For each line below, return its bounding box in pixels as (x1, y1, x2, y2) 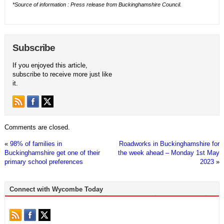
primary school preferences (4, 158, 83, 166)
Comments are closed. (4, 123, 70, 131)
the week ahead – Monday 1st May (118, 149, 220, 157)
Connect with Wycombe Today (9, 185, 103, 193)
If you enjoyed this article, (12, 61, 87, 69)
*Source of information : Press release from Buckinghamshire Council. (12, 1, 181, 8)
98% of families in (9, 140, 62, 148)
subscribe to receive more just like (12, 70, 112, 78)
